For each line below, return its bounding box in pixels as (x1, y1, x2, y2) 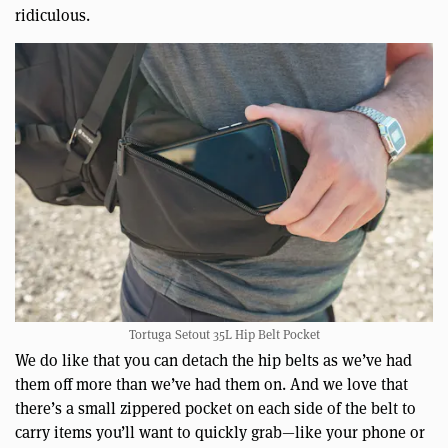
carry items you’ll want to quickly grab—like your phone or (15, 420, 425, 442)
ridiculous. (15, 4, 90, 26)
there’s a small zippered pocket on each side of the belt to (15, 396, 416, 418)
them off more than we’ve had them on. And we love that (15, 372, 408, 394)
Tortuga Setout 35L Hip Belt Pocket (128, 324, 320, 343)
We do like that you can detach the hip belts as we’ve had (15, 348, 412, 370)
